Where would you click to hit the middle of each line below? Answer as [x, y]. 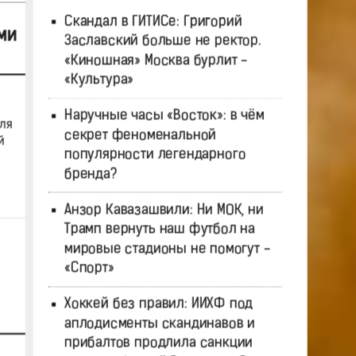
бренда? [90, 175]
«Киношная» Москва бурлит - [156, 61]
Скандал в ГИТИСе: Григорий [153, 22]
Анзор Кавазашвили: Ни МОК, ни [164, 211]
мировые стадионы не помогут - [167, 250]
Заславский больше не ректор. [163, 41]
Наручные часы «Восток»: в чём [164, 116]
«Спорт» [89, 269]
